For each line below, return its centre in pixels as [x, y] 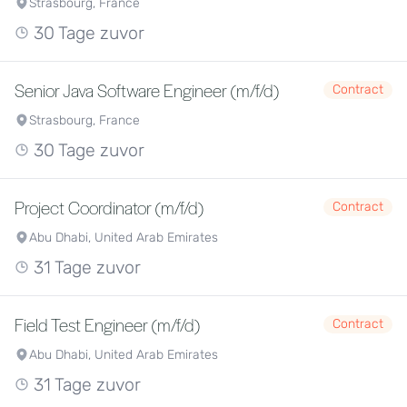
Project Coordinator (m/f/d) [109, 207]
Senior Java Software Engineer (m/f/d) [147, 90]
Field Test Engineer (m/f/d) [107, 324]
